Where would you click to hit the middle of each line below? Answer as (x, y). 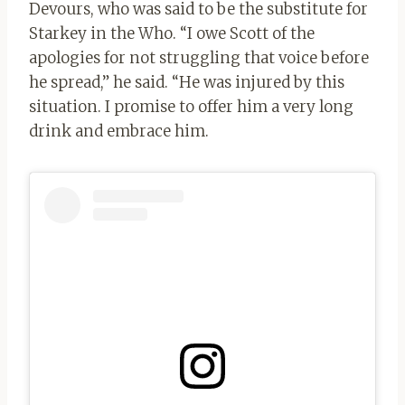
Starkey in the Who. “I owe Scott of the (172, 34)
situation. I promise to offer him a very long (191, 107)
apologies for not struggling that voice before (199, 58)
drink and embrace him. (119, 132)
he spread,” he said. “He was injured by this (187, 83)
